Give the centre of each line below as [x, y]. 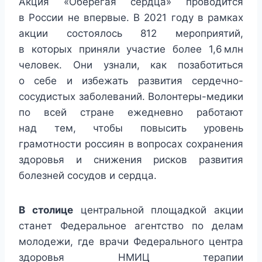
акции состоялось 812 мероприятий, [131, 34]
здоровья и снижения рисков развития [131, 160]
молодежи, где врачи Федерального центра [131, 242]
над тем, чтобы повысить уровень [131, 128]
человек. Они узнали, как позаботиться [131, 65]
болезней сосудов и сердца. [89, 176]
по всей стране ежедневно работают [131, 113]
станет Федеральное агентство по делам [131, 226]
